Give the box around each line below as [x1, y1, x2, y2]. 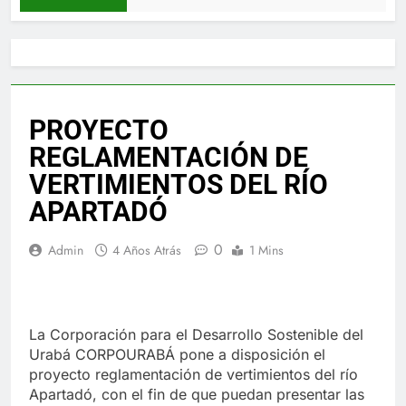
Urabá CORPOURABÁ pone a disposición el [29, 344, 325, 363]
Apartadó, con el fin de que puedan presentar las [29, 384, 364, 403]
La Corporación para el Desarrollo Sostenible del [29, 324, 363, 343]
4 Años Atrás [112, 240, 181, 259]
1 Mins [249, 240, 284, 259]
